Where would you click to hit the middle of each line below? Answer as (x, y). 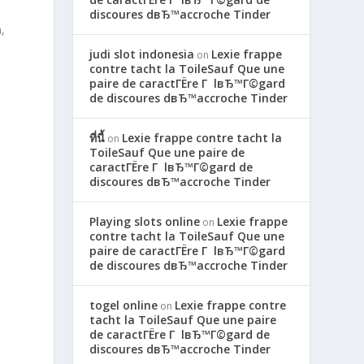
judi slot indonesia (142, 54)
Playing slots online (145, 221)
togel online (124, 305)
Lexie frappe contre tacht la (202, 137)
